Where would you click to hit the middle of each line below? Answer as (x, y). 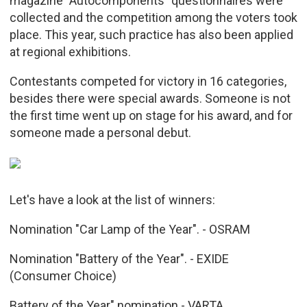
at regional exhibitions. (70, 51)
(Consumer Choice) (63, 275)
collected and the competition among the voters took (153, 17)
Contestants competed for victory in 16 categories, (148, 81)
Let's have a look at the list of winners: (112, 199)
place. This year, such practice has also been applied (151, 34)
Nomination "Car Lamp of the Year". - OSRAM (130, 229)
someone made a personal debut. (100, 132)
